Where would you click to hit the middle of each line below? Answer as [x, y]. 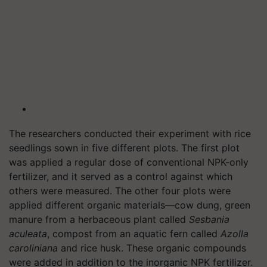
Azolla [235, 233]
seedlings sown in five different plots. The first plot [124, 148]
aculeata [28, 233]
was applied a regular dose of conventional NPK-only [129, 162]
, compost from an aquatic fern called [134, 233]
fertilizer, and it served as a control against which [121, 176]
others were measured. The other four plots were [120, 190]
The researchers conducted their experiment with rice [130, 133]
